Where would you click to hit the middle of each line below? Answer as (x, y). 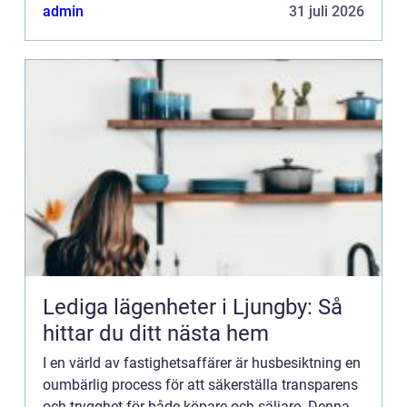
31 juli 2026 (327, 11)
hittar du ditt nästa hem (156, 333)
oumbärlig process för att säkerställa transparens (200, 384)
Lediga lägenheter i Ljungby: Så (193, 307)
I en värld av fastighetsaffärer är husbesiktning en (202, 362)
